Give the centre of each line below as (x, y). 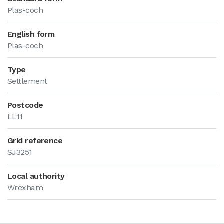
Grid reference (35, 141)
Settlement (27, 81)
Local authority (36, 176)
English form (31, 34)
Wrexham (25, 188)
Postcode (25, 105)
